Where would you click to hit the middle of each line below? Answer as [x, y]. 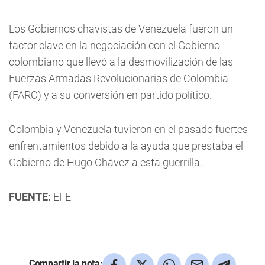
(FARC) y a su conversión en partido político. [110, 95]
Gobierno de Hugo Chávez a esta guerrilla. [106, 162]
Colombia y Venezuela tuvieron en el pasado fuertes [128, 129]
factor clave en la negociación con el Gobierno [114, 45]
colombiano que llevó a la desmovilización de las [121, 62]
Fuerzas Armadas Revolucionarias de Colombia [119, 78]
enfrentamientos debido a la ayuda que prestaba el [126, 146]
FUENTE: [30, 197]
